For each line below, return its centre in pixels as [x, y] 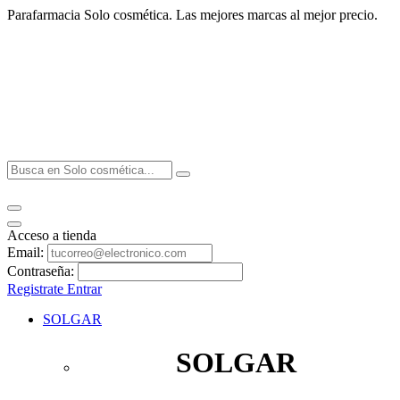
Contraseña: [41, 271]
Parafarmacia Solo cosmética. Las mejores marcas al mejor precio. [192, 15]
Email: [27, 252]
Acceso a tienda [52, 235]
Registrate [37, 289]
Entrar [84, 289]
